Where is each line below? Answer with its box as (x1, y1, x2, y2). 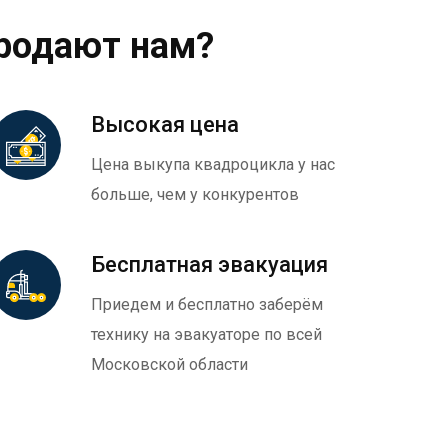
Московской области (91, 355, 248, 375)
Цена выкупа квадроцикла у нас (91, 155, 335, 175)
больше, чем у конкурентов (91, 185, 299, 205)
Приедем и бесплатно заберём (91, 295, 323, 315)
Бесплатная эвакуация (91, 252, 328, 278)
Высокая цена (91, 112, 239, 138)
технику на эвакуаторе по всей (91, 325, 322, 345)
